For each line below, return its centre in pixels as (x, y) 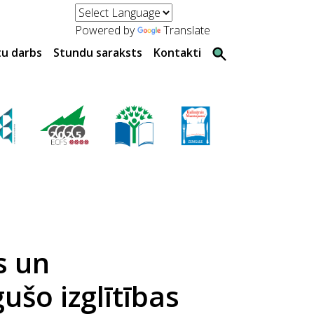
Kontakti (177, 53)
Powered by (107, 30)
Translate (187, 30)
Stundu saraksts (98, 53)
